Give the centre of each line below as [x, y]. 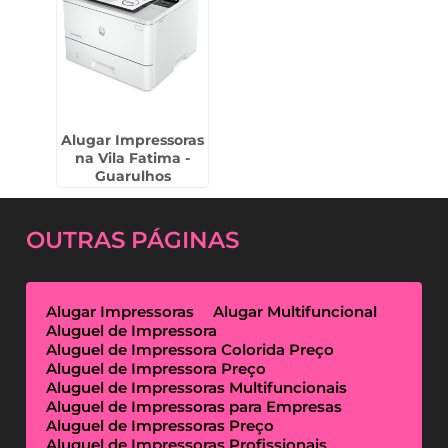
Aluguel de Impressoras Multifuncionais [197, 387]
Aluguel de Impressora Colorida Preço [190, 349]
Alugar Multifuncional [295, 311]
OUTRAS [79, 240]
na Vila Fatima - [133, 158]
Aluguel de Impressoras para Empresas [194, 406]
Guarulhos [132, 176]
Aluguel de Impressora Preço [156, 368]
